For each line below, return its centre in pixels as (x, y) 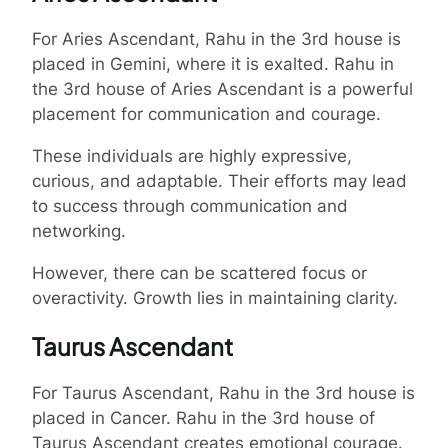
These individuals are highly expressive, (192, 155)
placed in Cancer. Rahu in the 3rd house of (203, 417)
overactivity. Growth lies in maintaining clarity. (215, 297)
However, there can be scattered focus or (199, 272)
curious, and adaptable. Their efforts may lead (219, 180)
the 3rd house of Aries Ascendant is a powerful (222, 88)
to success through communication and (190, 205)
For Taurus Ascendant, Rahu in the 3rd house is (223, 392)
